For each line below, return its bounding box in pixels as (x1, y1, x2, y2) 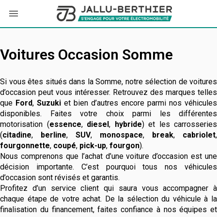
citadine (2, 130, 31, 139)
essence (49, 120, 81, 129)
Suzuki (37, 98, 61, 108)
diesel (87, 120, 109, 129)
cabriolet (183, 130, 216, 139)
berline (41, 130, 66, 139)
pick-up (79, 141, 106, 150)
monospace (100, 130, 143, 139)
